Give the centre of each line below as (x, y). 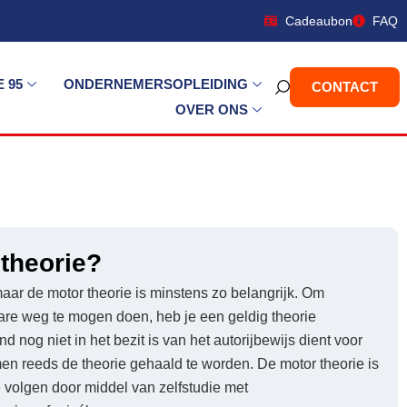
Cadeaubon (318, 21)
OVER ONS (212, 109)
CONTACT (345, 87)
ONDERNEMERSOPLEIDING (156, 84)
